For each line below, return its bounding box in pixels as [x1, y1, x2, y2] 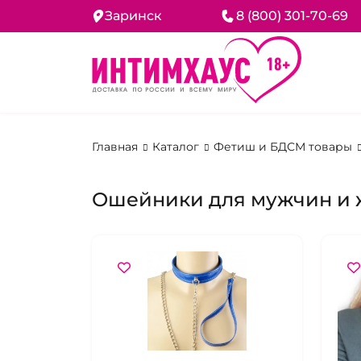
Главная [92, 139, 141, 154]
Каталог [152, 139, 202, 154]
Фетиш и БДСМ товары [214, 139, 355, 154]
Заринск [105, 8, 162, 23]
